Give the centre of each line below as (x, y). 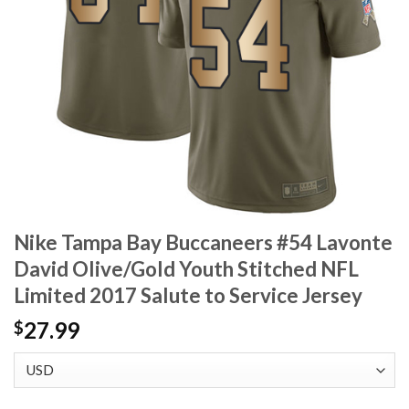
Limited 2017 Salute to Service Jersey (188, 296)
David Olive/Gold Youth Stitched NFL (186, 269)
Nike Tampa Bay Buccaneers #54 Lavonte (203, 243)
